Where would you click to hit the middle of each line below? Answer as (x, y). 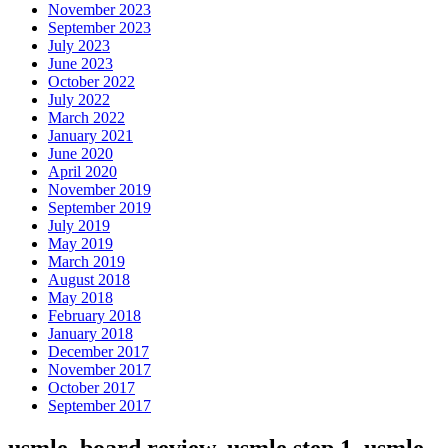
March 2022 (86, 117)
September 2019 (99, 207)
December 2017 (98, 351)
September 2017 (99, 405)
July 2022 (79, 99)
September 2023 (99, 27)
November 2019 (99, 189)
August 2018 (89, 279)
